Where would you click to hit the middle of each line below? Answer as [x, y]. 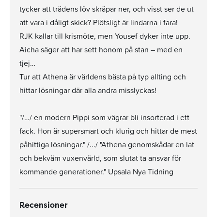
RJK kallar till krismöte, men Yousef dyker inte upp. [105, 36]
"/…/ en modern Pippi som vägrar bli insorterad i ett [104, 117]
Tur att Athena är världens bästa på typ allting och [103, 77]
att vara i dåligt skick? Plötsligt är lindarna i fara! [99, 22]
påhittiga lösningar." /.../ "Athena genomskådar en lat [107, 144]
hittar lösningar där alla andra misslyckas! [88, 90]
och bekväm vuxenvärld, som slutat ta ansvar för [100, 158]
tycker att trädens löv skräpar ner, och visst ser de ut [107, 9]
